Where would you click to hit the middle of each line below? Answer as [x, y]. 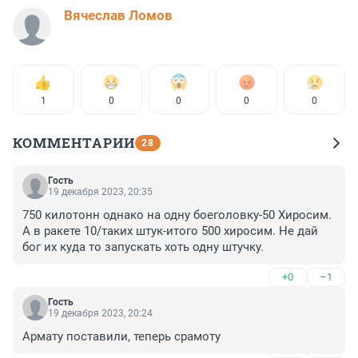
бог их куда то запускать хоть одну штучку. [143, 247]
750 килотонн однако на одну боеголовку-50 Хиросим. [177, 215]
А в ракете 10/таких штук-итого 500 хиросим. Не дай [170, 231]
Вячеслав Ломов [118, 16]
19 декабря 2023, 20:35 [100, 192]
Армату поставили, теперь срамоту [121, 337]
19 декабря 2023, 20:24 [100, 314]
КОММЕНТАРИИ [74, 143]
